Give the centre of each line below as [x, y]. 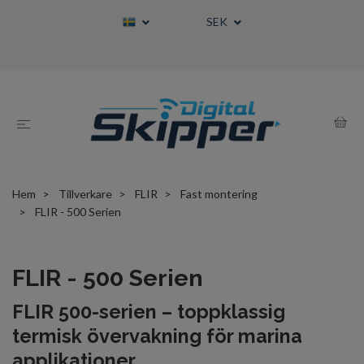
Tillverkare [85, 194]
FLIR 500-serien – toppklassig [149, 312]
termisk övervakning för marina [157, 336]
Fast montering [219, 194]
